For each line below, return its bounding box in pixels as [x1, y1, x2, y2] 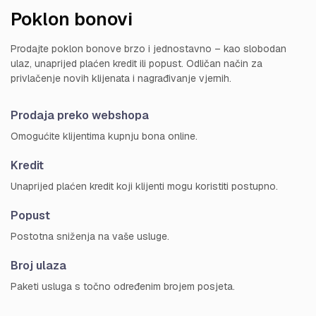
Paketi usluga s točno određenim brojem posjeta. [11, 280, 235, 293]
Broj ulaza [11, 258, 66, 274]
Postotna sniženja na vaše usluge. [11, 230, 169, 243]
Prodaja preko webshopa [11, 108, 149, 123]
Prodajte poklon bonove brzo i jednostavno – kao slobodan [11, 42, 286, 56]
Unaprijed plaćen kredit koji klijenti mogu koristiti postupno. [11, 180, 278, 193]
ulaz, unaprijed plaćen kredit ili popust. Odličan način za [11, 57, 262, 71]
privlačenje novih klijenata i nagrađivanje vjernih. [11, 72, 231, 85]
